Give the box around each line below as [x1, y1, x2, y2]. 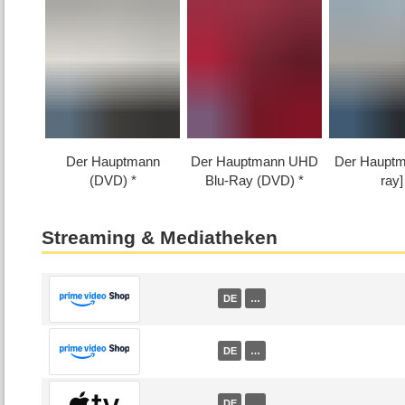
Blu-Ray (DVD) [205, 173, 296, 189]
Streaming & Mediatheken [42, 226, 278, 249]
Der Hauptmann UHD [191, 154, 319, 170]
